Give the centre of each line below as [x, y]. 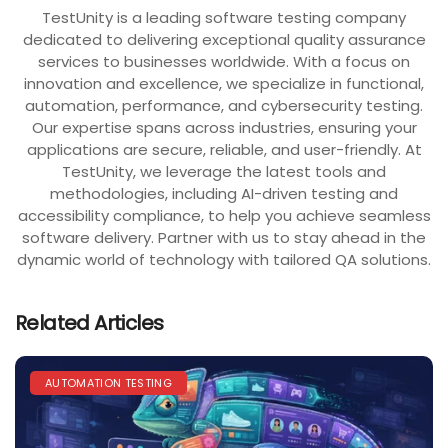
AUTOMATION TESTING [108, 383]
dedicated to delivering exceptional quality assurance [224, 40]
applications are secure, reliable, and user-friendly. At [224, 150]
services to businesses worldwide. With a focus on [224, 62]
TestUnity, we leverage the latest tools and [224, 172]
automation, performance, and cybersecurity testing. [224, 106]
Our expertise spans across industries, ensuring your [224, 128]
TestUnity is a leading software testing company [224, 18]
